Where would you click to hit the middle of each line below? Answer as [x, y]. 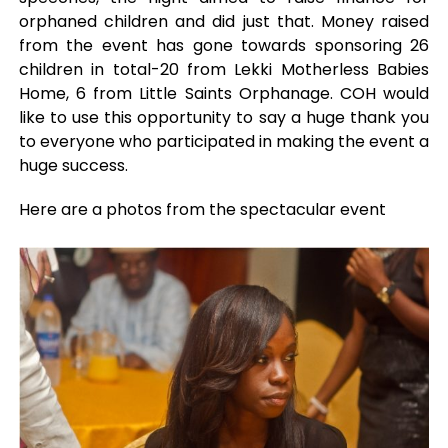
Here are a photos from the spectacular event [202, 209]
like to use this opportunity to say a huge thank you [224, 117]
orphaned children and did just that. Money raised [224, 21]
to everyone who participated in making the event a [224, 141]
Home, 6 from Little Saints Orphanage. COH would [224, 93]
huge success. [73, 165]
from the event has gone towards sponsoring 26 [224, 45]
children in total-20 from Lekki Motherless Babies [224, 69]
